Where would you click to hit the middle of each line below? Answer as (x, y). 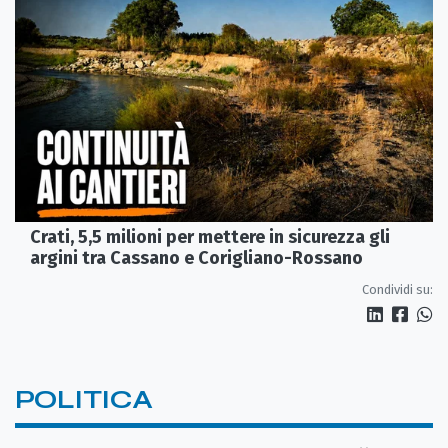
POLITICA (84, 399)
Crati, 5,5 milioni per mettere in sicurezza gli (210, 236)
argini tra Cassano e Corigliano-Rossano (196, 257)
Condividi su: (397, 289)
